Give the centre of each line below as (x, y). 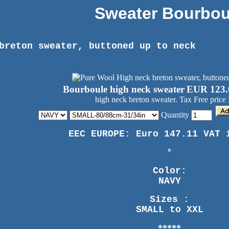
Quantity (176, 115)
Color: (169, 171)
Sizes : (169, 199)
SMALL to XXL (169, 210)
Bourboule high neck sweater (123, 89)
